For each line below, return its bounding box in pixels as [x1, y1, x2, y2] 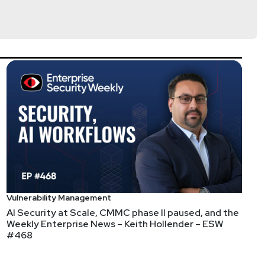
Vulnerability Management [7, 192, 111, 203]
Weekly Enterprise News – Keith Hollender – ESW [7, 218, 224, 231]
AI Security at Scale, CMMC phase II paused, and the [7, 206, 239, 219]
